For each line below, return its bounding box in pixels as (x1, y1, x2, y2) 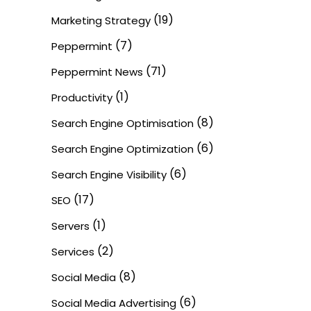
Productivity (51, 90, 112, 106)
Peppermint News (51, 65, 143, 80)
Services (51, 244, 94, 260)
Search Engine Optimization (51, 142, 194, 157)
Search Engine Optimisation (51, 116, 194, 131)
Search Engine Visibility (51, 167, 167, 183)
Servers (51, 219, 90, 234)
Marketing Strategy (51, 13, 151, 28)
